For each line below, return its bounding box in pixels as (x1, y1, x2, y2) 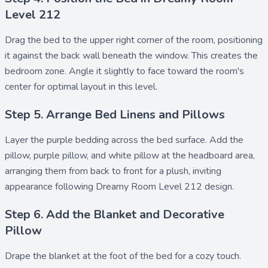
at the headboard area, (159, 148, 255, 162)
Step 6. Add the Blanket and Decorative (5, 206, 224, 223)
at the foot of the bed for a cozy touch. (80, 249, 241, 263)
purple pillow (33, 148, 87, 162)
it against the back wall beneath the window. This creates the (5, 48, 258, 62)
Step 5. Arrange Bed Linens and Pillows (5, 106, 225, 123)
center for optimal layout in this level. (5, 80, 157, 93)
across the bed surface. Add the (109, 133, 243, 147)
